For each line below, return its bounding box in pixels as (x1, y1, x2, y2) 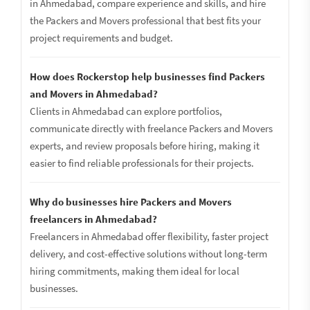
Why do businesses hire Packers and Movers (30, 195, 232, 208)
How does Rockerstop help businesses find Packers (30, 70, 265, 83)
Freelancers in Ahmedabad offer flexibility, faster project (30, 230, 268, 243)
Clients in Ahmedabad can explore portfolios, (30, 104, 222, 118)
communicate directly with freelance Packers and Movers (30, 122, 273, 135)
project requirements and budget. (30, 31, 173, 44)
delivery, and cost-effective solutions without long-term (30, 247, 267, 260)
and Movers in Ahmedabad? (30, 87, 158, 100)
